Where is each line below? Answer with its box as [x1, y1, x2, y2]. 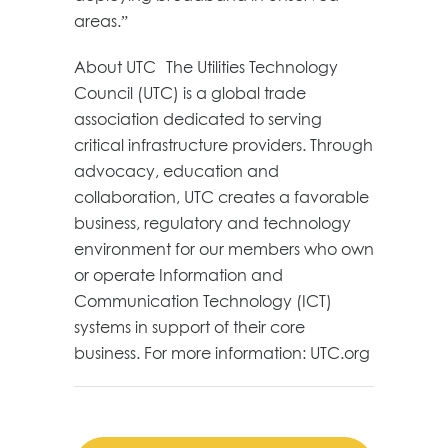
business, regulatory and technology [74, 212, 351, 233]
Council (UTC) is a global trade [74, 82, 306, 103]
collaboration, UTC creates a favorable [74, 186, 369, 207]
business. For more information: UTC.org [74, 342, 370, 363]
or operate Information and [74, 264, 283, 285]
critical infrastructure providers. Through [74, 134, 373, 155]
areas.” [74, 10, 128, 31]
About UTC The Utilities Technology [74, 56, 338, 77]
